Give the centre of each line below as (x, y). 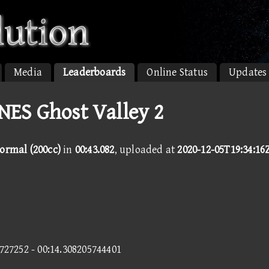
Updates (248, 72)
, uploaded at (146, 150)
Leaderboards (95, 72)
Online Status (177, 72)
